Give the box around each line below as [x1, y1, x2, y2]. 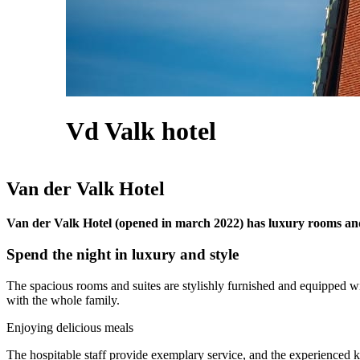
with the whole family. [6, 292, 123, 307]
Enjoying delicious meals [6, 320, 137, 334]
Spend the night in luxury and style [6, 246, 243, 264]
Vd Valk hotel [66, 117, 216, 146]
